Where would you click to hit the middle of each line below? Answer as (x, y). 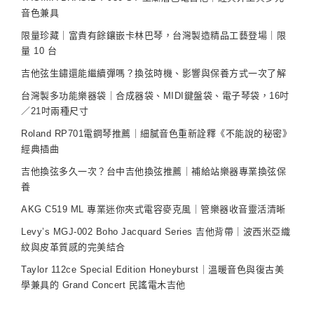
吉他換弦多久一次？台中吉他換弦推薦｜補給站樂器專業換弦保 (153, 171)
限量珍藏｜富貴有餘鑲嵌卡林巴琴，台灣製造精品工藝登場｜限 (153, 35)
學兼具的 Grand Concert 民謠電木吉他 (103, 285)
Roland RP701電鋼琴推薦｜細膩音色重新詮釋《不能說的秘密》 (156, 133)
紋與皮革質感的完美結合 (73, 247)
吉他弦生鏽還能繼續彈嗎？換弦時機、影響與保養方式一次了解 (153, 73)
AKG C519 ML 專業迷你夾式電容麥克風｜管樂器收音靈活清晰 (153, 209)
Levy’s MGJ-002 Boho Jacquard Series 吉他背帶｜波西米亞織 (156, 231)
